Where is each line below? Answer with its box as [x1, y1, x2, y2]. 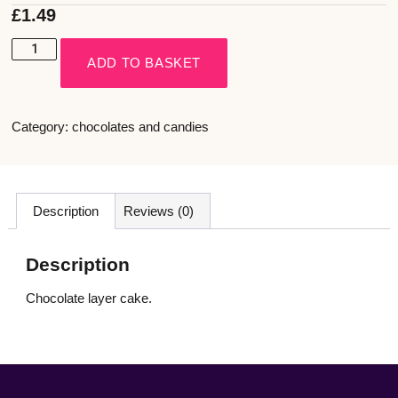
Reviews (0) [123, 203, 194, 219]
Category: [12, 118, 69, 134]
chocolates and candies [72, 118, 210, 134]
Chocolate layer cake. [25, 290, 152, 306]
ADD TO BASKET [87, 54, 202, 70]
